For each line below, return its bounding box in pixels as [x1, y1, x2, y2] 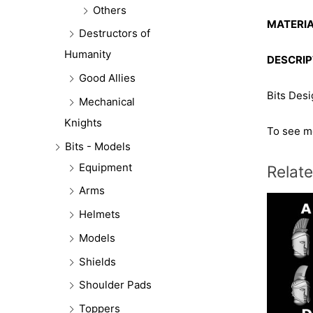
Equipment [79, 160, 132, 174]
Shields [79, 254, 116, 268]
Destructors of [79, 27, 150, 41]
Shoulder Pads [79, 278, 152, 292]
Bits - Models [65, 139, 131, 153]
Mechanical [79, 94, 135, 108]
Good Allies [79, 71, 136, 85]
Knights [64, 115, 102, 129]
